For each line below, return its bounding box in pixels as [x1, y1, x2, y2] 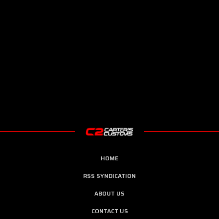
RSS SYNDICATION [83, 171, 136, 180]
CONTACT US [91, 206, 128, 216]
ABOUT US [94, 188, 125, 198]
